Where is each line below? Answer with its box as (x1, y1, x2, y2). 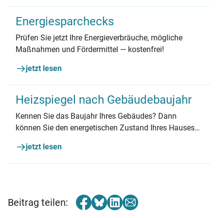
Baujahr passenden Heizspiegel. (16, 146, 125, 156)
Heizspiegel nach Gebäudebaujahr (16, 92, 192, 107)
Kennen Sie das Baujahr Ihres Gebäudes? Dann (16, 111, 177, 121)
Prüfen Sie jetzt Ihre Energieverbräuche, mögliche (16, 33, 182, 42)
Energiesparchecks (16, 14, 114, 28)
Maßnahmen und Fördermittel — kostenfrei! (16, 44, 164, 54)
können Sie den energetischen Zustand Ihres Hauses (16, 123, 195, 132)
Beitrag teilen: (8, 196, 68, 208)
